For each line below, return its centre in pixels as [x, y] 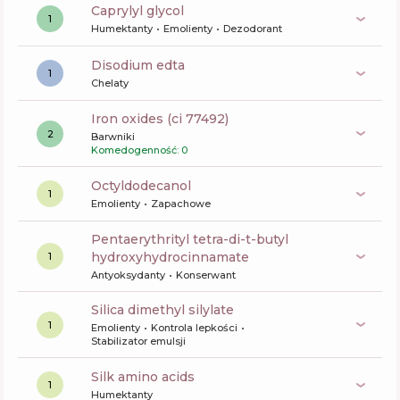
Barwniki [113, 137]
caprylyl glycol [142, 11]
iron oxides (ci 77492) [162, 119]
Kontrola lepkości [194, 328]
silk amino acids [147, 377]
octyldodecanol [146, 186]
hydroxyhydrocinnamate [170, 257]
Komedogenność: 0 [139, 150]
